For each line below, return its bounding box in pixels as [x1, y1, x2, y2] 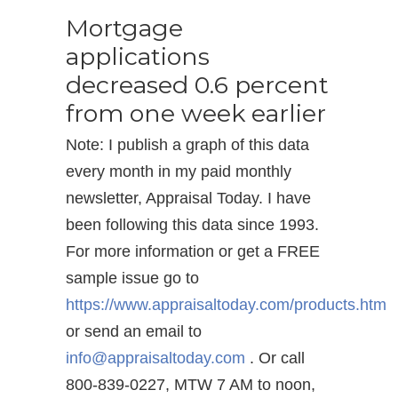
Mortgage [66, 13, 183, 44]
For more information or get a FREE [66, 243, 320, 261]
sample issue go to [66, 269, 199, 288]
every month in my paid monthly [66, 163, 291, 181]
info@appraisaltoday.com [66, 349, 245, 368]
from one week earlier [66, 99, 326, 129]
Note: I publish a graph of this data [66, 136, 309, 155]
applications [66, 42, 210, 72]
